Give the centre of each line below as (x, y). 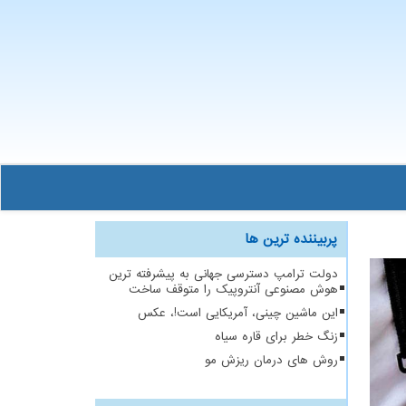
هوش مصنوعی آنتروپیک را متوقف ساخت (233, 290)
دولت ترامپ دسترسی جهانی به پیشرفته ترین (223, 274)
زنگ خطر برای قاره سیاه (276, 337)
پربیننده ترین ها (291, 239)
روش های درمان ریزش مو (271, 360)
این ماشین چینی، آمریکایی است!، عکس (238, 313)
